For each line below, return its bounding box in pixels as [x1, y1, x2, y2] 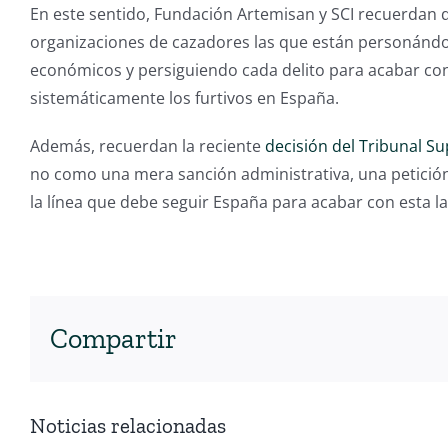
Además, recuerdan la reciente [29, 134, 265, 157]
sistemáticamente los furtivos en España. [29, 86, 339, 109]
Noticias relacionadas [29, 413, 226, 439]
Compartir [49, 322, 177, 356]
